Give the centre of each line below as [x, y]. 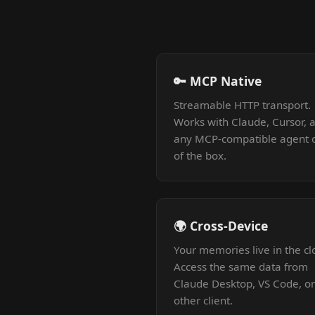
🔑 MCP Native [218, 81]
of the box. [200, 155]
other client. [203, 300]
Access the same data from [241, 266]
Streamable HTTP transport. [242, 105]
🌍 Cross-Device [221, 226]
